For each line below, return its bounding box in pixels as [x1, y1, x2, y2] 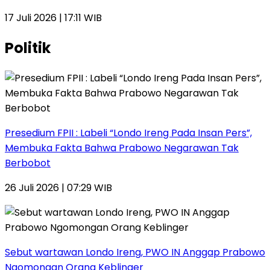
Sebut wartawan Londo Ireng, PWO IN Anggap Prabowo [5, 245, 265, 260]
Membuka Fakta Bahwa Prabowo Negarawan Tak [5, 141, 239, 155]
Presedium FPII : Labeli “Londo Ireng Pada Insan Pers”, [5, 126, 252, 140]
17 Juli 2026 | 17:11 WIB [5, 11, 102, 25]
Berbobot [5, 156, 51, 171]
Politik [5, 38, 51, 58]
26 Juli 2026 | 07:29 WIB [5, 181, 112, 195]
